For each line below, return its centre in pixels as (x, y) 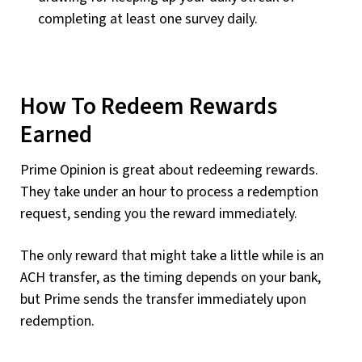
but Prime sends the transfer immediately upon (163, 300)
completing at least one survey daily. (148, 19)
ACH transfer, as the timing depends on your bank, (170, 278)
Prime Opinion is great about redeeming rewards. (169, 170)
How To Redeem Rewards (149, 106)
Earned (56, 135)
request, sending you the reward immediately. (159, 214)
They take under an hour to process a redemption (169, 192)
